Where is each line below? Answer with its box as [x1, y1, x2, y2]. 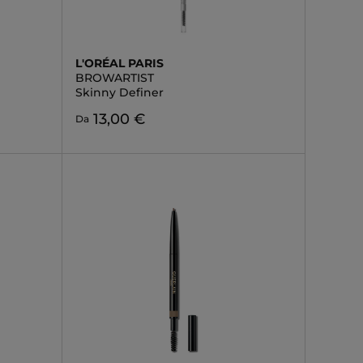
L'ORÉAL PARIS [75, 56, 164, 70]
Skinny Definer [75, 85, 164, 100]
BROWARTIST [75, 70, 154, 85]
